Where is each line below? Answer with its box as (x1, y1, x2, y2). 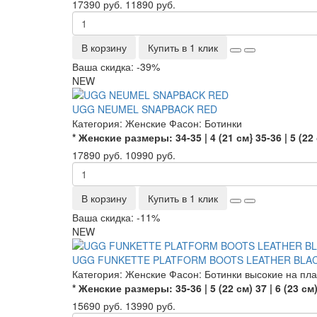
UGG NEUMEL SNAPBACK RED (72, 102, 217, 116)
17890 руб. (72, 148, 122, 162)
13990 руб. (125, 299, 175, 313)
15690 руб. (72, 299, 122, 313)
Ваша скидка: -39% (72, 59, 160, 74)
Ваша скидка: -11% (72, 210, 160, 224)
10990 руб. (125, 148, 175, 162)
